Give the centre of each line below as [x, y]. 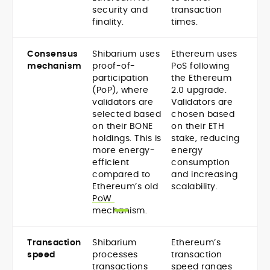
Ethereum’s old [125, 187]
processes [115, 255]
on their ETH [198, 126]
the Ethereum [201, 78]
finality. [108, 22]
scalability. [194, 187]
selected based [127, 114]
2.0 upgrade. [199, 90]
